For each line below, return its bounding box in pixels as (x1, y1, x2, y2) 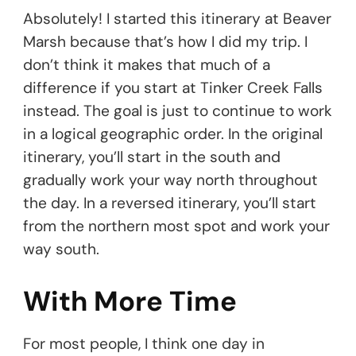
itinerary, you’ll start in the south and (23, 146, 281, 167)
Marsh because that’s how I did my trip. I (23, 31, 308, 52)
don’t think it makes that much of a (23, 54, 270, 75)
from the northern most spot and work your (23, 215, 330, 236)
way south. (23, 238, 99, 259)
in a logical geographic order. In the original (23, 123, 323, 144)
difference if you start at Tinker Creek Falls (23, 77, 323, 98)
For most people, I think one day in (23, 333, 265, 354)
